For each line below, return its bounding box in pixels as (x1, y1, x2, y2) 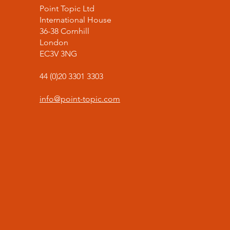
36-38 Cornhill (39, 26, 89, 36)
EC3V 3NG (39, 49, 77, 59)
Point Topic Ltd (39, 4, 94, 13)
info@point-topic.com (39, 94, 120, 104)
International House (39, 15, 111, 25)
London (39, 37, 68, 47)
